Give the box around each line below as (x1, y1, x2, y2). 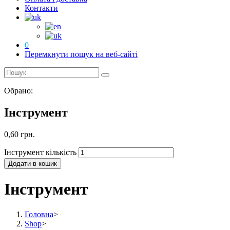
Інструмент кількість (4, 147, 76, 157)
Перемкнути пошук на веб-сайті (25, 50, 138, 59)
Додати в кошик (8, 159, 57, 167)
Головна (25, 209, 53, 219)
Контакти (25, 4, 58, 12)
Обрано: (4, 86, 33, 95)
